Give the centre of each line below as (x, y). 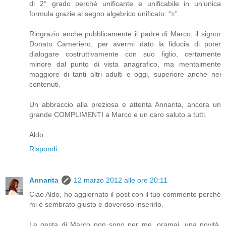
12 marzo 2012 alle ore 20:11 (121, 180)
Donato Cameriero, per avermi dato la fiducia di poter (125, 44)
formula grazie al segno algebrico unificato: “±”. (104, 14)
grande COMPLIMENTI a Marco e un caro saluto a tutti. (118, 115)
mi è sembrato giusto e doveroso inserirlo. (96, 205)
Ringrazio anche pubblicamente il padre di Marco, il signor (125, 34)
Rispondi (43, 149)
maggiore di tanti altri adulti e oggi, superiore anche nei (125, 74)
